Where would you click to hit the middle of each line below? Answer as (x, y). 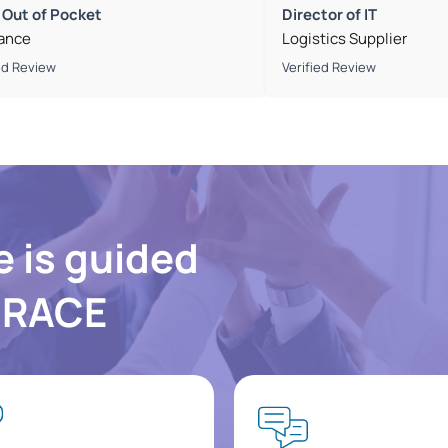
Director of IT (330, 15)
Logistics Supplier (345, 39)
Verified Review (329, 67)
